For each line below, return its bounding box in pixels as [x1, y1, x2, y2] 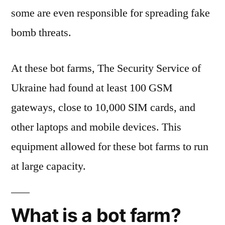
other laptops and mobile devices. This [11, 120, 181, 134]
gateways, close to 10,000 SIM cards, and [11, 100, 195, 115]
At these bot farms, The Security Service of [11, 61, 201, 75]
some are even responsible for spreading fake [11, 6, 210, 20]
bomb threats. [11, 25, 71, 40]
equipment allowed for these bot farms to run [11, 139, 208, 154]
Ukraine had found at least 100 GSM [11, 80, 173, 95]
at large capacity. [11, 159, 86, 173]
